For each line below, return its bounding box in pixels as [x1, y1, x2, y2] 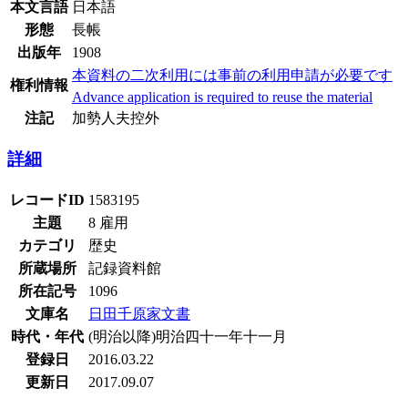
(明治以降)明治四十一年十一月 [88, 329, 287, 344]
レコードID [10, 192, 85, 208]
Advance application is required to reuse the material [72, 88, 372, 105]
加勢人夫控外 [72, 109, 159, 126]
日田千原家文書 [88, 306, 190, 321]
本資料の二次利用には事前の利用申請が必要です [72, 66, 393, 83]
